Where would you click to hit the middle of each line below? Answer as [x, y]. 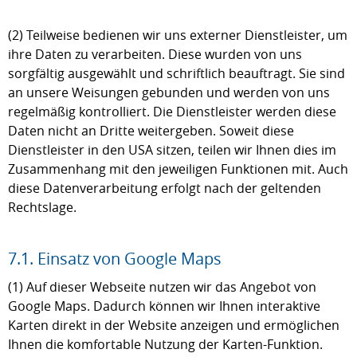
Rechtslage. [42, 207]
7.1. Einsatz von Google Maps [115, 259]
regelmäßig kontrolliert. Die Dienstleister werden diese [172, 112]
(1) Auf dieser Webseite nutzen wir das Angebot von [162, 287]
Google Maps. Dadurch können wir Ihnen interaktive [164, 306]
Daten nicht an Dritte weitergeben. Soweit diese [151, 131]
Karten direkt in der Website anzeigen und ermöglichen [174, 325]
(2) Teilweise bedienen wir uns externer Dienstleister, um [178, 35]
